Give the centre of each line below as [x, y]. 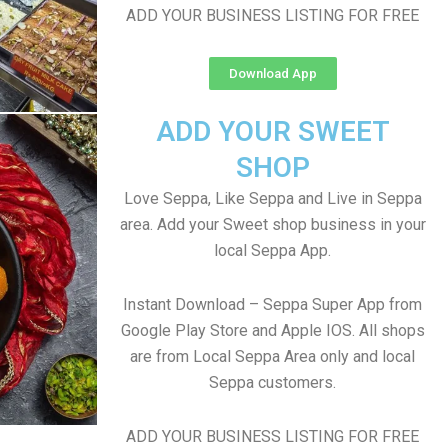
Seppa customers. [272, 382]
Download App [272, 73]
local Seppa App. [272, 250]
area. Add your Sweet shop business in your [272, 224]
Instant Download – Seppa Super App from [272, 304]
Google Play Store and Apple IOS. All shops [272, 330]
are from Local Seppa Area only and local [272, 356]
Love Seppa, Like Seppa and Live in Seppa [272, 198]
